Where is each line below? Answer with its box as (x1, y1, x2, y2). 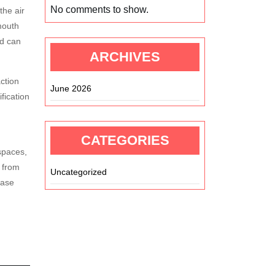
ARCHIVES (90, 49, 160, 64)
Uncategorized (50, 167, 107, 177)
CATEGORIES (80, 133, 169, 148)
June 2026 (50, 83, 91, 93)
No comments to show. (50, 4, 149, 15)
